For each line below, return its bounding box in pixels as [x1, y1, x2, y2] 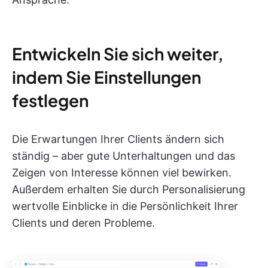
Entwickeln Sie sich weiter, [12, 43, 224, 65]
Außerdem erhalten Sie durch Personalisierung [12, 183, 245, 196]
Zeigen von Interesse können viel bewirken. [12, 166, 232, 179]
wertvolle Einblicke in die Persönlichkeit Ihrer [12, 200, 238, 213]
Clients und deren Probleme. [12, 217, 155, 230]
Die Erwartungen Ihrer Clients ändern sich [12, 133, 224, 146]
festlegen [12, 90, 89, 111]
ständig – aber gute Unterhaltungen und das [12, 150, 235, 163]
